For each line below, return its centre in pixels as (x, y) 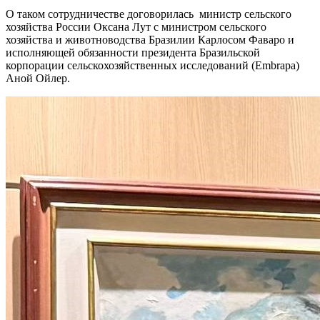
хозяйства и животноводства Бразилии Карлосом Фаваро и (150, 39)
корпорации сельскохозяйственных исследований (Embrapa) (152, 65)
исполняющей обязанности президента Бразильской (133, 52)
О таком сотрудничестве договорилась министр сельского (149, 14)
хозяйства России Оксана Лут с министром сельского (136, 26)
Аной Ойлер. (39, 78)
